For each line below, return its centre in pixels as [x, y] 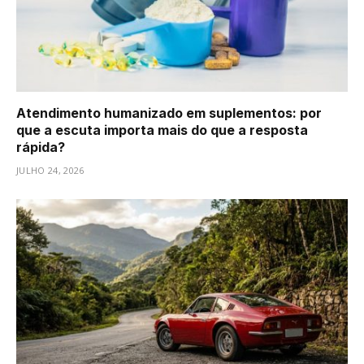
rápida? [41, 147]
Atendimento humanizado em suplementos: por [169, 113]
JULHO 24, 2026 [50, 170]
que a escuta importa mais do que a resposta [162, 130]
